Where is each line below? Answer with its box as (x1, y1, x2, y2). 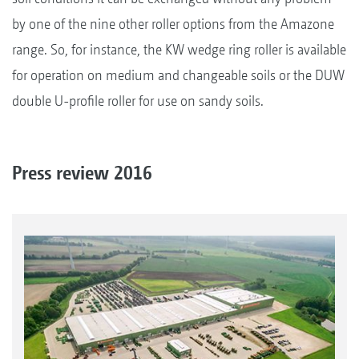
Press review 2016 (12, 160, 152, 184)
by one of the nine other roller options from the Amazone (12, 14, 334, 32)
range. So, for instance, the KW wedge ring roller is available (12, 40, 346, 58)
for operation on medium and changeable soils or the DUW (12, 66, 345, 83)
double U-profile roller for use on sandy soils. (12, 91, 264, 109)
